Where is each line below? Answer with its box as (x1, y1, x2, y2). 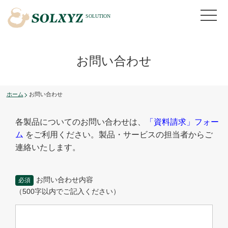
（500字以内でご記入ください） (15, 187, 120, 195)
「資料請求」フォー (146, 117, 219, 126)
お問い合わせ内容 (36, 175, 93, 184)
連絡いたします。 (15, 142, 80, 152)
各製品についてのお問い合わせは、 (15, 117, 146, 126)
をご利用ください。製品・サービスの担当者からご (25, 130, 213, 139)
